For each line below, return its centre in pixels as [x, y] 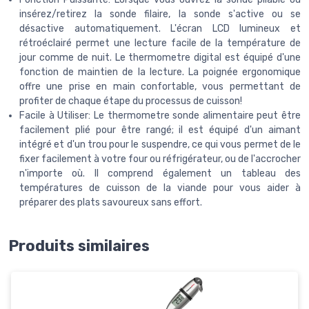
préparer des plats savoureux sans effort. [111, 202]
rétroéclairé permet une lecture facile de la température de [160, 43]
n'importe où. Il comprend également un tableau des [160, 173]
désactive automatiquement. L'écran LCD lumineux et [160, 28]
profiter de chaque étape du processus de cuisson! [131, 101]
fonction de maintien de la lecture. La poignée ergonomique [160, 72]
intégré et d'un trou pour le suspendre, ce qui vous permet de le [160, 144]
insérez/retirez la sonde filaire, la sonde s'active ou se [160, 14]
